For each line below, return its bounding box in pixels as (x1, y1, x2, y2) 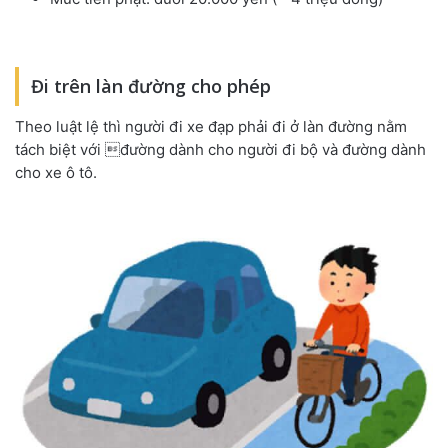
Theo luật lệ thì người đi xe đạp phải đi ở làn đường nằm (15, 117, 407, 137)
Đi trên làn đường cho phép (31, 74, 271, 99)
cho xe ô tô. (15, 163, 97, 183)
